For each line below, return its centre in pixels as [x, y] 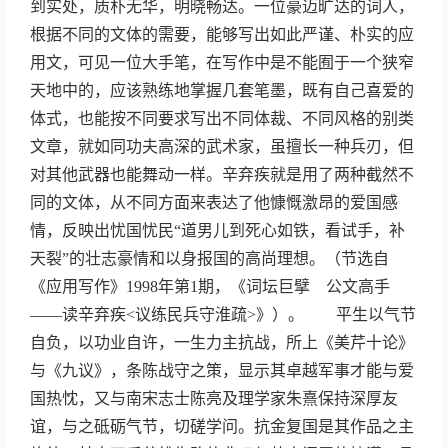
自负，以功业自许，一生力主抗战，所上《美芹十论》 [222, 342]
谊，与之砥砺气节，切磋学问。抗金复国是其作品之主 [222, 426]
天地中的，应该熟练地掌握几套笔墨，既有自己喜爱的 [222, 90]
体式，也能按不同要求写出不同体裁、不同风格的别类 [222, 118]
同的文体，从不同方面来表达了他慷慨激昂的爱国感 [214, 202]
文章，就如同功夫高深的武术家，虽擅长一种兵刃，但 [222, 146]
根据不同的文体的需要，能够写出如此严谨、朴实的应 [222, 34]
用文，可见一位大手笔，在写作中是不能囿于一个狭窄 [222, 62]
